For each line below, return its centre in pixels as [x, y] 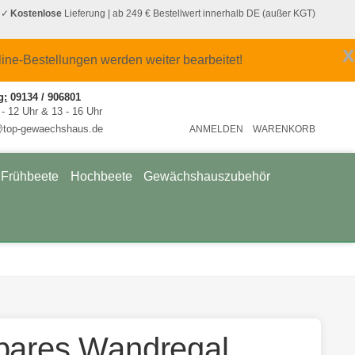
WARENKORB [284, 129]
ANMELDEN [216, 129]
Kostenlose [36, 13]
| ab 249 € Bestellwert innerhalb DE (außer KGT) [210, 13]
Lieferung [83, 13]
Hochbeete [101, 176]
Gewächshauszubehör [207, 176]
